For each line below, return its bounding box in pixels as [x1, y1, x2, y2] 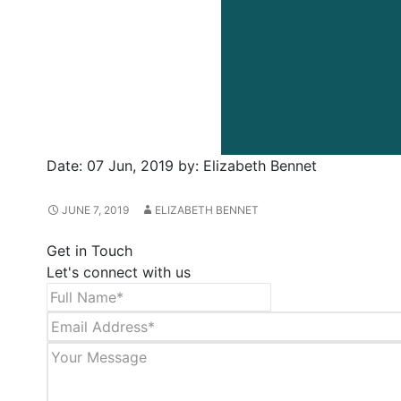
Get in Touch [47, 242, 132, 260]
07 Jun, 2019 [87, 157, 174, 175]
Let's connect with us [47, 263, 191, 281]
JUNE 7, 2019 [62, 203, 129, 217]
